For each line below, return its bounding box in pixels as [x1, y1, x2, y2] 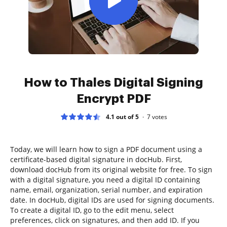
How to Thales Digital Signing [24, 76, 203, 89]
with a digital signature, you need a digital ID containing [10, 174, 200, 184]
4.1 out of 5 [105, 112, 139, 121]
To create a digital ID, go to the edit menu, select [10, 205, 174, 215]
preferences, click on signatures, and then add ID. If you [10, 215, 200, 225]
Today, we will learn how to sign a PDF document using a [10, 144, 202, 154]
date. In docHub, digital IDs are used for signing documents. [10, 195, 214, 205]
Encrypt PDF [76, 92, 151, 105]
